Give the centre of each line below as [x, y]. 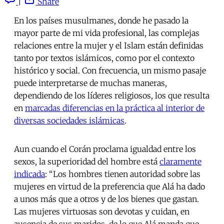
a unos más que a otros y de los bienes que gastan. [106, 199]
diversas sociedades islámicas [69, 121]
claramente [180, 162]
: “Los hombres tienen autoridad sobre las [123, 174]
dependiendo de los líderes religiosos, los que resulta [112, 96]
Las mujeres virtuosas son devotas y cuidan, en [102, 212]
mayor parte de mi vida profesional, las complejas [107, 33]
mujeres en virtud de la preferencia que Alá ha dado [109, 187]
